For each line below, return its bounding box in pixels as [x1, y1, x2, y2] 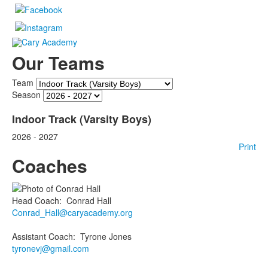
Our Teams [12, 50, 105, 76]
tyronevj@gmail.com [12, 242, 89, 254]
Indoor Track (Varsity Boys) [12, 111, 151, 127]
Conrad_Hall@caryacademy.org [12, 206, 133, 218]
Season [12, 89, 41, 100]
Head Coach [12, 194, 59, 206]
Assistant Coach [12, 230, 73, 242]
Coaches [12, 153, 87, 179]
